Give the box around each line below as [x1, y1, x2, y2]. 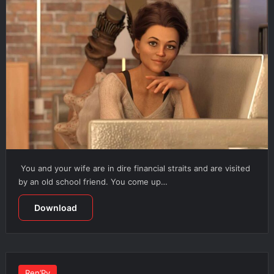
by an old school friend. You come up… [18, 176, 168, 187]
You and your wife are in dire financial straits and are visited [18, 163, 250, 173]
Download [34, 202, 77, 213]
